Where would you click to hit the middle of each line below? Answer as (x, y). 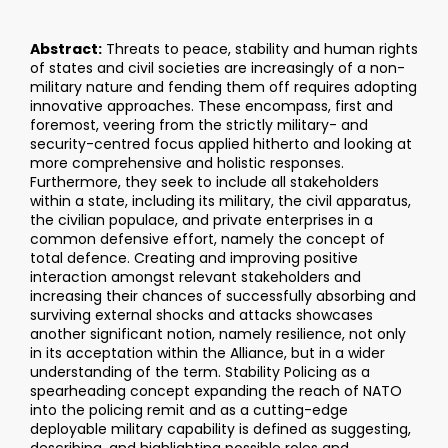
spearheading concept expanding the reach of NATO (216, 391)
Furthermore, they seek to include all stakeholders (204, 182)
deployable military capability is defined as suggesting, (220, 429)
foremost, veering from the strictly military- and (199, 125)
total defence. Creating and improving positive (194, 258)
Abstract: (66, 49)
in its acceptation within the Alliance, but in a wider (207, 353)
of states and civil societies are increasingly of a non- (217, 68)
